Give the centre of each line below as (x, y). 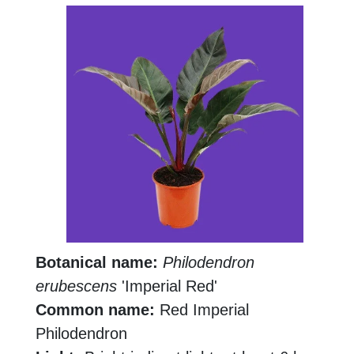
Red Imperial (202, 310)
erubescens (76, 286)
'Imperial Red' (167, 286)
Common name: (95, 310)
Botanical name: (97, 263)
